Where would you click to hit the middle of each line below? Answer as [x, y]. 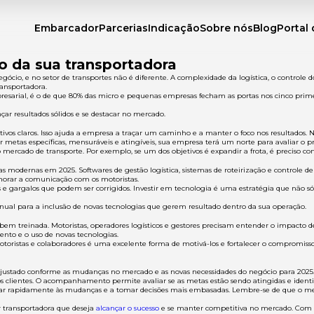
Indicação [174, 28]
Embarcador [67, 28]
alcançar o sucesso [128, 308]
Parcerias [123, 28]
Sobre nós [226, 28]
